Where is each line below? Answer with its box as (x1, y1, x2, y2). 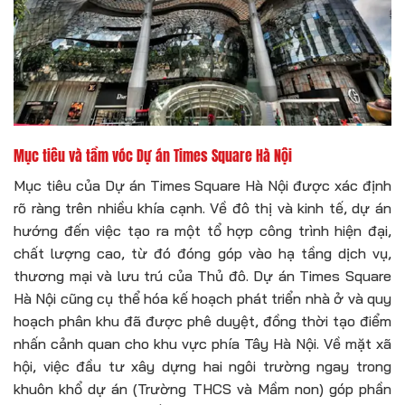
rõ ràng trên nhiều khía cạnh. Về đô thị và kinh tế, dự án (14, 198, 391, 217)
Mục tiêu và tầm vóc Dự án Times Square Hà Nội (14, 144, 292, 166)
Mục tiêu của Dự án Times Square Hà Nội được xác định (14, 175, 391, 194)
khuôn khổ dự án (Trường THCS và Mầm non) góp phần (14, 379, 391, 398)
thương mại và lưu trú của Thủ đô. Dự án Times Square (14, 266, 391, 285)
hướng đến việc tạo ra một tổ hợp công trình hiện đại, (14, 221, 391, 240)
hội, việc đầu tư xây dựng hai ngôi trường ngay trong (14, 356, 391, 375)
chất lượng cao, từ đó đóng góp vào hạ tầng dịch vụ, (14, 243, 391, 262)
